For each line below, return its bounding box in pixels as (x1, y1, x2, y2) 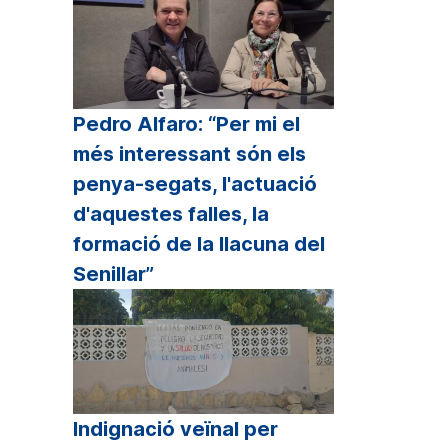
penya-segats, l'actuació (73, 171, 317, 196)
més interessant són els (73, 141, 306, 166)
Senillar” (73, 261, 154, 286)
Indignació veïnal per (73, 416, 278, 441)
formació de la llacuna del (73, 231, 325, 256)
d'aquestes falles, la (73, 201, 269, 226)
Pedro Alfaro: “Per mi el (73, 111, 300, 136)
